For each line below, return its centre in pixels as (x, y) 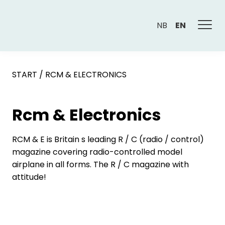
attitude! (29, 177)
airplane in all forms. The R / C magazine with (100, 164)
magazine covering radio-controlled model (97, 152)
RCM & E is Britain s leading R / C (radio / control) (108, 139)
